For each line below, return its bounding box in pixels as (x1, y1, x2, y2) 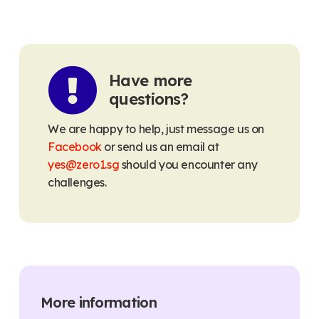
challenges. (48, 174, 110, 189)
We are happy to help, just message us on (48, 121, 265, 136)
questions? (109, 88, 189, 109)
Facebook (48, 139, 102, 154)
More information (41, 293, 157, 311)
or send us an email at (101, 139, 219, 154)
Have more (109, 70, 192, 90)
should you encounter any (119, 157, 258, 172)
